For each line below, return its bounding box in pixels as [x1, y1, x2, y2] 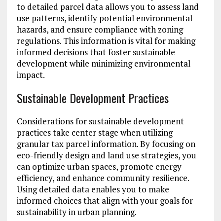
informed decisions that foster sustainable [16, 46, 175, 58]
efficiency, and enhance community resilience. [16, 172, 189, 184]
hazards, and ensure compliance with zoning [16, 24, 183, 36]
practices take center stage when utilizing [16, 127, 173, 139]
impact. [16, 69, 45, 81]
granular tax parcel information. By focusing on [16, 138, 195, 150]
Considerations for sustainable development [16, 115, 184, 127]
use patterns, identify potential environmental [16, 12, 192, 24]
